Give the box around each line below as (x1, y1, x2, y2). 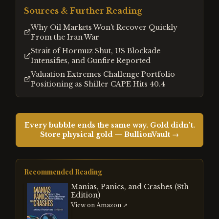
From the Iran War (31, 33, 99, 42)
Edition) (71, 191, 100, 199)
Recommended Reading (24, 167, 102, 176)
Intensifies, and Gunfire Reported (31, 56, 151, 65)
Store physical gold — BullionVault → (40, 130, 179, 139)
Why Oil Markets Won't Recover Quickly (31, 23, 177, 32)
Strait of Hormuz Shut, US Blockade (31, 46, 160, 55)
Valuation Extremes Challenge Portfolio (31, 70, 175, 79)
